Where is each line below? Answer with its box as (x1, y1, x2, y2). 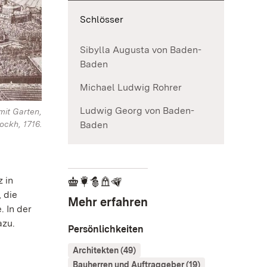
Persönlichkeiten (68, 223, 144, 235)
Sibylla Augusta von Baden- (80, 44, 201, 55)
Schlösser (80, 13, 123, 25)
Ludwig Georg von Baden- (80, 104, 194, 116)
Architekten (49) (73, 245, 136, 255)
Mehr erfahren (68, 194, 148, 209)
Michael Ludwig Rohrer (80, 81, 182, 93)
